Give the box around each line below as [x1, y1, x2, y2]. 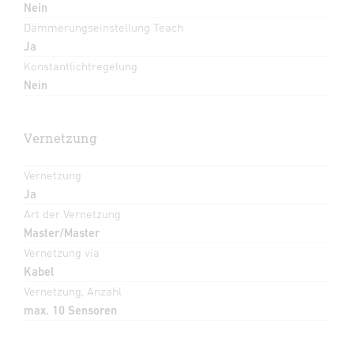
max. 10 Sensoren [24, 303, 117, 317]
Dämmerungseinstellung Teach [24, 20, 183, 34]
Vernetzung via [24, 245, 100, 259]
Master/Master [24, 225, 100, 239]
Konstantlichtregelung [24, 58, 137, 73]
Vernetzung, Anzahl [24, 284, 122, 298]
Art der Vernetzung [24, 206, 121, 220]
